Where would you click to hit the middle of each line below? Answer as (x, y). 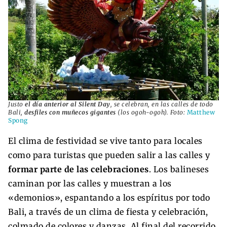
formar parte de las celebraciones (79, 169)
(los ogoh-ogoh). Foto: (151, 112)
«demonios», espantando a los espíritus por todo (109, 197)
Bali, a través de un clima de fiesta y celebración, (108, 212)
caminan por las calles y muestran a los (90, 183)
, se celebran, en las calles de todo (162, 104)
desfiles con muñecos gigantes (70, 112)
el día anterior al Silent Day (68, 104)
